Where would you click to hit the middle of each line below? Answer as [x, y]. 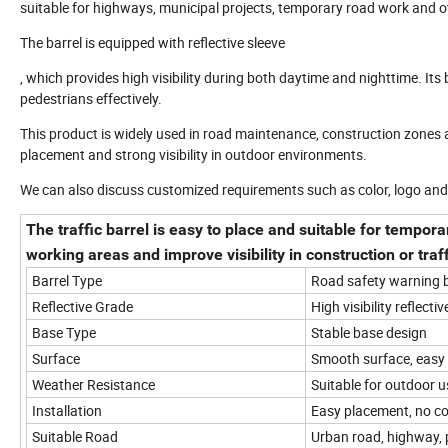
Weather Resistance [93, 384]
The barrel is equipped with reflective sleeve [152, 42]
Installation [67, 410]
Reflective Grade [82, 306]
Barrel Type [67, 280]
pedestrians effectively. [91, 98]
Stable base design [369, 332]
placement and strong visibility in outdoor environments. [193, 154]
